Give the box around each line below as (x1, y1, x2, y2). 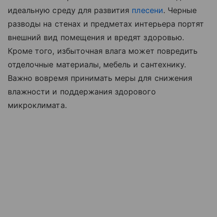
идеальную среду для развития (8, 5, 132, 15)
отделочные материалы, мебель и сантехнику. (8, 59, 186, 69)
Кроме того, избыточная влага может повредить (8, 46, 198, 56)
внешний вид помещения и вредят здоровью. (8, 32, 184, 42)
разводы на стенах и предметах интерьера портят (8, 18, 204, 29)
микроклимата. (8, 100, 69, 110)
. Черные (163, 5, 197, 15)
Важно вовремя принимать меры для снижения (8, 73, 192, 83)
